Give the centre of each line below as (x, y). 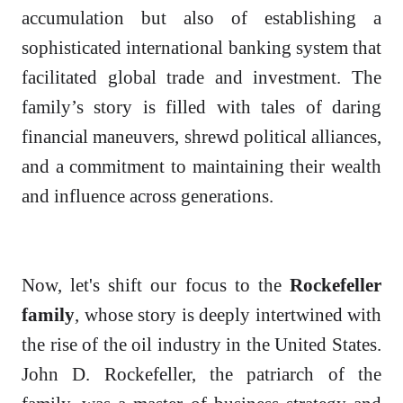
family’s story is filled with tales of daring (201, 107)
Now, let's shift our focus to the (156, 285)
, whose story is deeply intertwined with (228, 315)
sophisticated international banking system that (201, 48)
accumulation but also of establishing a (201, 18)
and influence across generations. (148, 196)
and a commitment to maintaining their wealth (201, 166)
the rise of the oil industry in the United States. (201, 345)
